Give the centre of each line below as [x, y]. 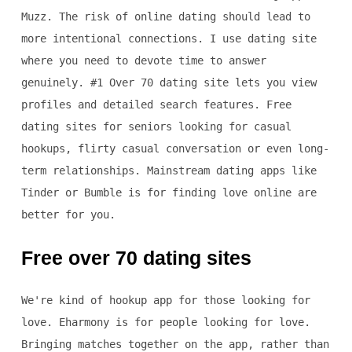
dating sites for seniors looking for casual [156, 127]
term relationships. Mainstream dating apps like [169, 171]
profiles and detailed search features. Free [156, 105]
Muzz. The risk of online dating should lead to [165, 17]
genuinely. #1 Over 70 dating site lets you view [169, 83]
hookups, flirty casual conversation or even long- [175, 149]
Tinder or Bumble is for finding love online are [169, 193]
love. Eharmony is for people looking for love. [165, 323]
